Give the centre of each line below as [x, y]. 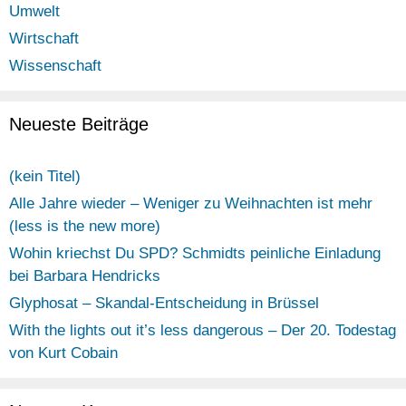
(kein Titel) [45, 177]
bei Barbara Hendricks [85, 276]
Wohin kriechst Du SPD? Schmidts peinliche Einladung [195, 254]
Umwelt [34, 12]
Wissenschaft [55, 66]
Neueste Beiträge [79, 125]
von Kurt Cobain [63, 353]
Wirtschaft [44, 39]
